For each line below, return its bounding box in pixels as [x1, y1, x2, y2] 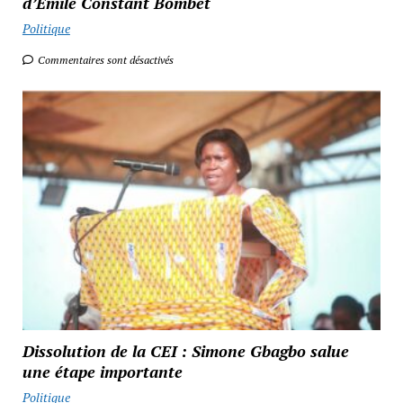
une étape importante [22, 361, 183, 383]
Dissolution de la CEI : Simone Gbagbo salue [22, 340, 349, 363]
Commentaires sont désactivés [34, 53, 174, 67]
